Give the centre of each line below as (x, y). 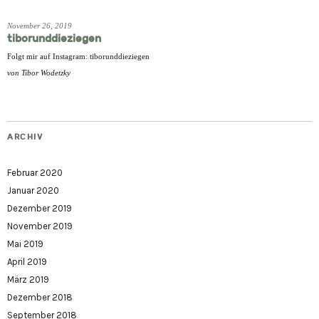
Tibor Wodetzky (46, 73)
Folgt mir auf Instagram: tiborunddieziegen (78, 57)
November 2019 (40, 226)
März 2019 (28, 280)
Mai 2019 (25, 244)
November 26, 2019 (40, 26)
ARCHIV (25, 137)
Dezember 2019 (40, 209)
